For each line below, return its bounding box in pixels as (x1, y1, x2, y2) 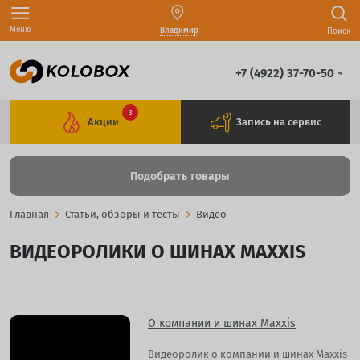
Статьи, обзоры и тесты (65, 208, 180, 221)
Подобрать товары (130, 169, 230, 183)
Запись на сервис (235, 116, 321, 129)
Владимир (160, 26, 198, 35)
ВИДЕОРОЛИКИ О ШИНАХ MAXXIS (10, 240, 306, 264)
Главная (10, 208, 49, 221)
